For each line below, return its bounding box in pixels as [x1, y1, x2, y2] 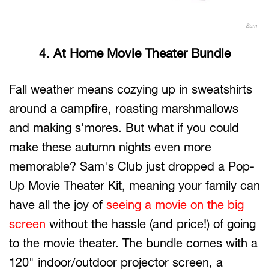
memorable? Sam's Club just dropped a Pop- [9, 159, 255, 174]
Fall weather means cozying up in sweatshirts [9, 82, 252, 97]
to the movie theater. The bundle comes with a [9, 236, 258, 250]
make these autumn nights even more [9, 140, 211, 154]
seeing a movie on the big [106, 198, 244, 212]
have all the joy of [9, 198, 106, 212]
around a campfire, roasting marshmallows [9, 101, 238, 116]
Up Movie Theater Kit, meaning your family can [9, 178, 260, 193]
